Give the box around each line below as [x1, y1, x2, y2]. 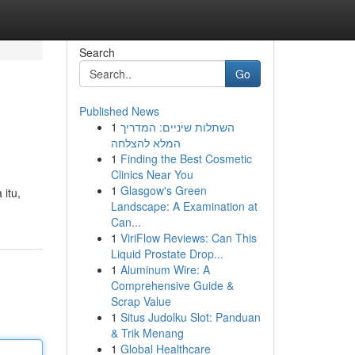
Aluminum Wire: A [120, 261, 210, 277]
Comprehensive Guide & [110, 277, 234, 293]
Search [78, 44, 115, 60]
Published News [78, 103, 159, 119]
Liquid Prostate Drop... [110, 246, 223, 261]
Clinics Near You [110, 166, 193, 182]
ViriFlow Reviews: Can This [120, 230, 257, 246]
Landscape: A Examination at [110, 198, 258, 214]
